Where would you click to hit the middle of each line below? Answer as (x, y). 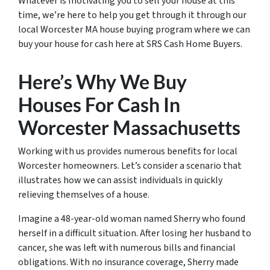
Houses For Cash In (99, 105)
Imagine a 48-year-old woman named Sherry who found (132, 219)
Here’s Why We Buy (102, 82)
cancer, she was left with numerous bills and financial (127, 248)
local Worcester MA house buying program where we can (134, 30)
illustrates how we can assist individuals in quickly (120, 181)
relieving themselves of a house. (84, 195)
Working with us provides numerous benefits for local (128, 152)
